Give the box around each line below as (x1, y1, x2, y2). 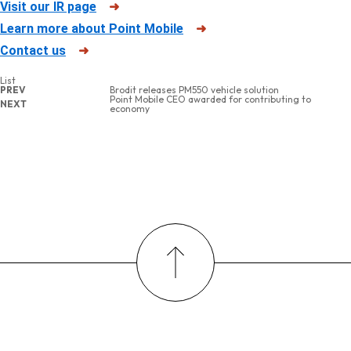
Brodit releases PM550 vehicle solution (110, 83, 279, 96)
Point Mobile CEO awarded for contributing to (110, 92, 311, 105)
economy (110, 102, 150, 114)
